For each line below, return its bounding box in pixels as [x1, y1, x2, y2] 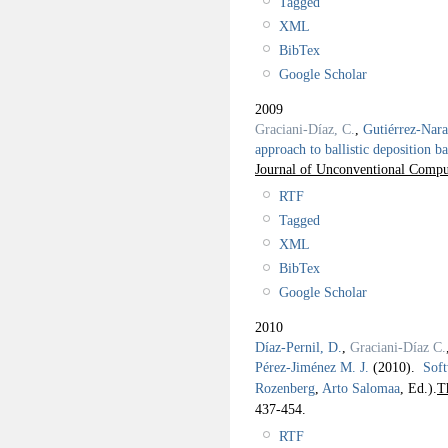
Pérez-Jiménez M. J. [255, 358, 369, 375]
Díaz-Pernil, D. [255, 338, 342, 355]
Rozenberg [255, 379, 315, 396]
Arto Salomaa [322, 379, 400, 396]
